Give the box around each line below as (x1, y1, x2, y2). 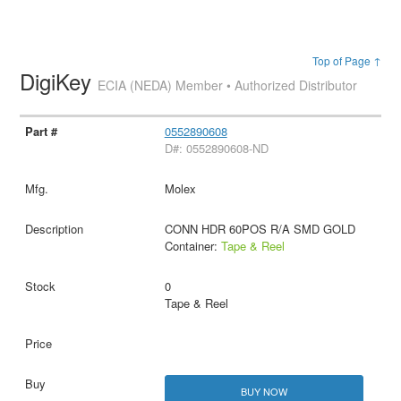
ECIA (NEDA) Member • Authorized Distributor (98, 76, 358, 95)
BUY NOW (240, 384, 287, 399)
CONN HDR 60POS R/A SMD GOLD (164, 220, 355, 238)
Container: (164, 237, 221, 255)
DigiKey (20, 65, 98, 98)
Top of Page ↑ (311, 53, 381, 69)
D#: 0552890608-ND (164, 140, 269, 158)
